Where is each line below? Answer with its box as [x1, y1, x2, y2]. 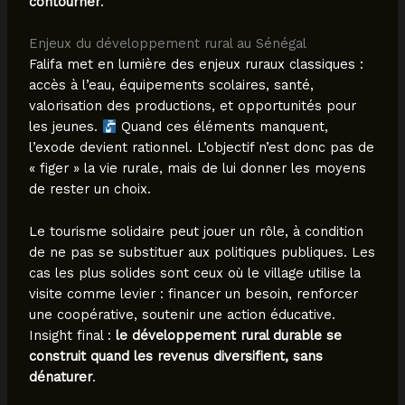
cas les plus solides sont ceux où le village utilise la [28, 264, 361, 281]
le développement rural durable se [115, 326, 342, 344]
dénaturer [28, 368, 92, 385]
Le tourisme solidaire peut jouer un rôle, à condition [28, 222, 363, 240]
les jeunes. [28, 118, 102, 136]
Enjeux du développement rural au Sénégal [28, 35, 306, 52]
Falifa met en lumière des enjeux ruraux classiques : [28, 56, 363, 73]
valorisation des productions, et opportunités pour [28, 98, 356, 115]
